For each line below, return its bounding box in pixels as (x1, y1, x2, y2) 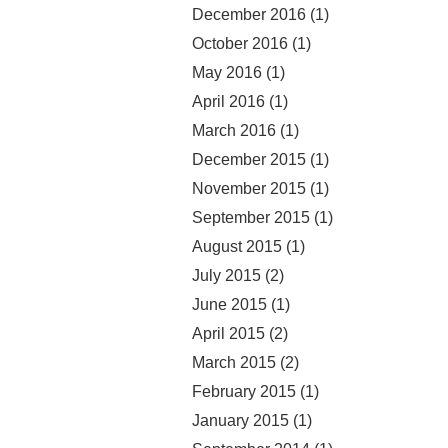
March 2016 (192, 121, 276, 139)
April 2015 (192, 324, 265, 342)
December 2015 (192, 150, 306, 168)
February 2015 (192, 382, 296, 400)
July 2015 (192, 266, 261, 284)
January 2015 (192, 411, 289, 429)
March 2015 (192, 353, 276, 371)
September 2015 (192, 208, 310, 226)
